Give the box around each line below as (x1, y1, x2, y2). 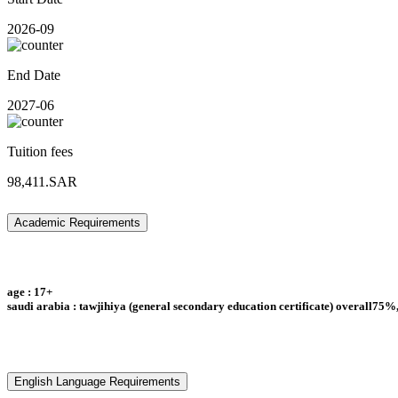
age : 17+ (7, 285, 52, 299)
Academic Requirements (14, 216, 140, 230)
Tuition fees (7, 144, 73, 160)
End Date (7, 68, 60, 84)
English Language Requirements (14, 375, 180, 389)
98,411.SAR (7, 174, 77, 190)
